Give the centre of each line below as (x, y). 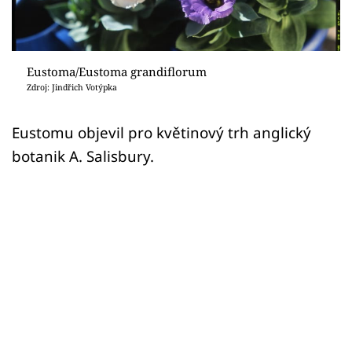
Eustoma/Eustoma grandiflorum (116, 71)
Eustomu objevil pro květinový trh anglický (161, 132)
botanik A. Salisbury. (83, 156)
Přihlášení (75, 50)
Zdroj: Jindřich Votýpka (71, 87)
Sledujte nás (46, 109)
